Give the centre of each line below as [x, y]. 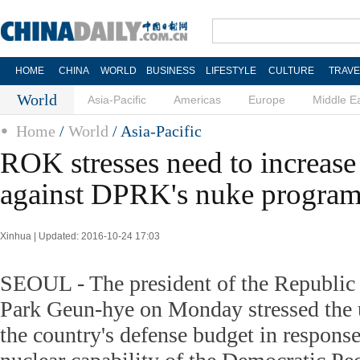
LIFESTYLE [231, 71]
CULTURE [291, 71]
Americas [197, 100]
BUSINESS [170, 71]
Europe [267, 100]
